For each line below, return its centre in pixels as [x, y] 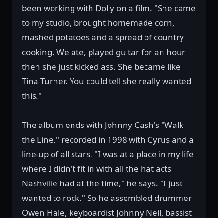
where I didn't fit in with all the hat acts [97, 169]
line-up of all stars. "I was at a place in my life [108, 154]
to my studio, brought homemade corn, [98, 23]
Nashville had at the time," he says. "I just [102, 183]
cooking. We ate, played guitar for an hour [104, 52]
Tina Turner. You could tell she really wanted [107, 81]
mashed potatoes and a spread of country [103, 37]
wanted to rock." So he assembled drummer [107, 198]
